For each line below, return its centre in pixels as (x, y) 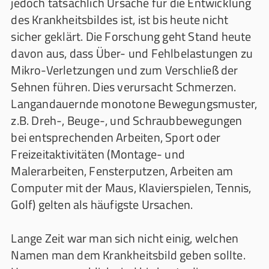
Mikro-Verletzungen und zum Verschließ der (125, 70)
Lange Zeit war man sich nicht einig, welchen (125, 238)
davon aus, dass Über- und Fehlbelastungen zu (132, 53)
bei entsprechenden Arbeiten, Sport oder (116, 137)
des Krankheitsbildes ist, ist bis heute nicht (120, 20)
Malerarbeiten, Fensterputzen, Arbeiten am (122, 171)
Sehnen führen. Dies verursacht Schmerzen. (124, 87)
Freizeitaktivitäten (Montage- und (98, 154)
